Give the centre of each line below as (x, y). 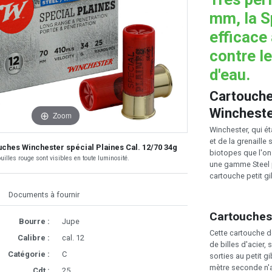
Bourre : (34, 222)
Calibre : (33, 238)
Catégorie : (29, 254)
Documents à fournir (44, 195)
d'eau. (230, 74)
